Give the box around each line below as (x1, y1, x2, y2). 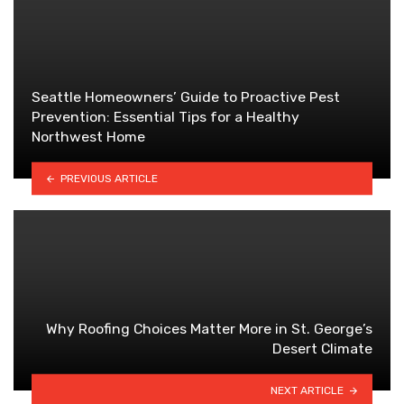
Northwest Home (32, 127, 145, 145)
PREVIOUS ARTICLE (60, 171, 158, 185)
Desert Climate (272, 339, 372, 357)
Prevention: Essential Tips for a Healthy (32, 107, 299, 125)
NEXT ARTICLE (271, 383, 344, 397)
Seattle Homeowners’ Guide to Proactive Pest (32, 87, 340, 106)
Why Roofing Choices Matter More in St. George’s (46, 319, 372, 337)
